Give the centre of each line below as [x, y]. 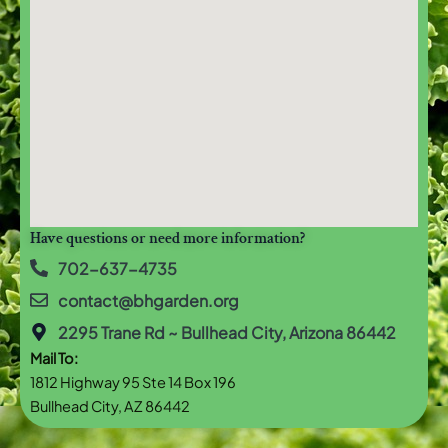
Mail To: [54, 357]
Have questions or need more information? [169, 237]
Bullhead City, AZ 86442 [110, 405]
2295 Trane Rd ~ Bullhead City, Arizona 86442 [226, 332]
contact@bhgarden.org [148, 300]
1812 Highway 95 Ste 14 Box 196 [133, 381]
